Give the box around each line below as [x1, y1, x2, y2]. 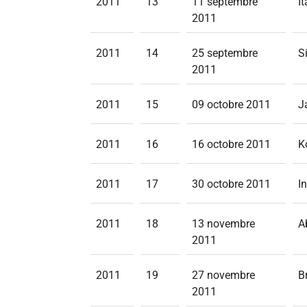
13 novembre [192, 217, 255, 230]
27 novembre [192, 269, 255, 282]
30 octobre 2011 [192, 177, 271, 191]
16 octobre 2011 [192, 138, 271, 151]
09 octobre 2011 [192, 98, 271, 111]
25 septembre [192, 47, 258, 60]
